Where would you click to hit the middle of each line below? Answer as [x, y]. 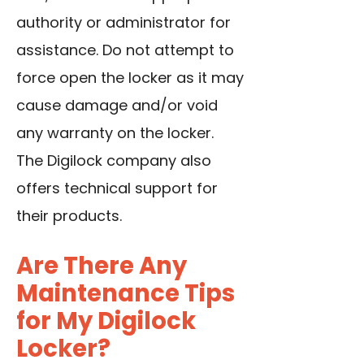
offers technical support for [117, 188]
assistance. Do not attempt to [125, 50]
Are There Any [102, 266]
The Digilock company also [114, 161]
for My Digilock [106, 321]
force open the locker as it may [130, 78]
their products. [69, 216]
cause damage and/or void [117, 106]
